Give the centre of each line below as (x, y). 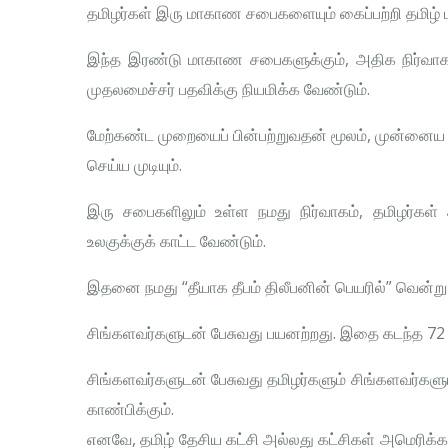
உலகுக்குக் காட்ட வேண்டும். (176, 241)
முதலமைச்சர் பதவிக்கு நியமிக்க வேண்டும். (228, 89)
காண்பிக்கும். (130, 409)
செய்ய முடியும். (134, 165)
